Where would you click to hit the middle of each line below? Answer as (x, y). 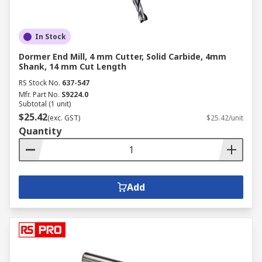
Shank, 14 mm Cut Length (73, 66)
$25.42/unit (225, 118)
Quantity (40, 131)
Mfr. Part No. (39, 94)
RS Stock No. (39, 83)
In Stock (51, 37)
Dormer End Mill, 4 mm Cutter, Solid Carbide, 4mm (123, 56)
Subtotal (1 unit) (45, 104)
